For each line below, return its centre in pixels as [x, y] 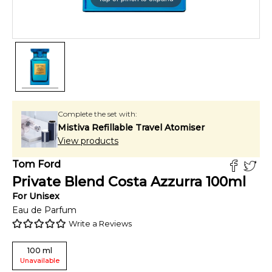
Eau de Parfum [44, 210]
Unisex [44, 196]
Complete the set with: [97, 114]
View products [88, 141]
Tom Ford [36, 164]
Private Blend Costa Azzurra [107, 182]
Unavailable [39, 260]
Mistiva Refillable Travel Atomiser [131, 127]
